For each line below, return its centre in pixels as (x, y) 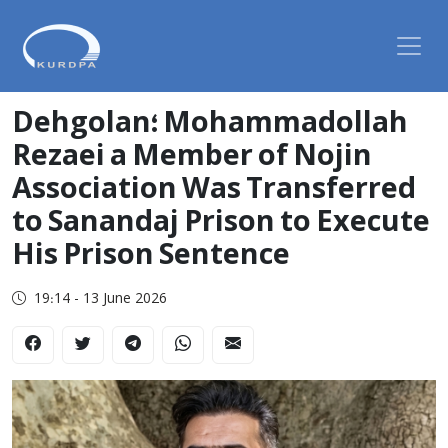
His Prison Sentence (151, 256)
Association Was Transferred (214, 190)
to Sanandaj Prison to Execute (221, 223)
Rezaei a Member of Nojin (192, 157)
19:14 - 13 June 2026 (100, 299)
